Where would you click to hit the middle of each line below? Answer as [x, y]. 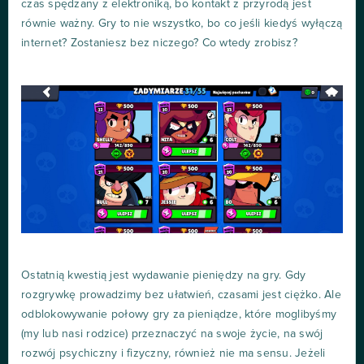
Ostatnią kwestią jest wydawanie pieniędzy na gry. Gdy [164, 276]
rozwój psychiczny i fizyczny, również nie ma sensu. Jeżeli [173, 354]
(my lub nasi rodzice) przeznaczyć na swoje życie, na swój [172, 334]
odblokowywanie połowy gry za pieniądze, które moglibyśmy [179, 315]
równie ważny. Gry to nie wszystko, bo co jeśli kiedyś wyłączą [182, 23]
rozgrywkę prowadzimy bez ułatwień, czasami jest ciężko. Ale [181, 295]
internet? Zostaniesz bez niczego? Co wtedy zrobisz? [159, 43]
